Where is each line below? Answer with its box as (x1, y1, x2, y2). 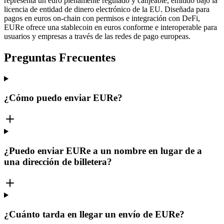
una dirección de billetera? (4, 156, 112, 167)
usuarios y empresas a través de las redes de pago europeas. (4, 31, 190, 40)
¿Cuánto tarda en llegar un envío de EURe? (4, 209, 184, 220)
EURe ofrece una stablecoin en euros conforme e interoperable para (4, 22, 217, 31)
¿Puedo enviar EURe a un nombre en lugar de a (4, 145, 202, 156)
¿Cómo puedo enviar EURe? (4, 92, 122, 103)
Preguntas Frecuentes (4, 50, 115, 64)
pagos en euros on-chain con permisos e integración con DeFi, (4, 13, 200, 22)
